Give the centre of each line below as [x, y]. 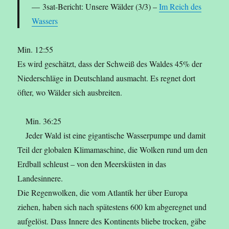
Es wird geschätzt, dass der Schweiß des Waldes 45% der [110, 64]
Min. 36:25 [44, 121]
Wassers [45, 21]
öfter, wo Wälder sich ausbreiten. [70, 93]
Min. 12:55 [36, 50]
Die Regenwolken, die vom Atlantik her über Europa [103, 193]
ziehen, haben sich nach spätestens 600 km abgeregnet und [112, 207]
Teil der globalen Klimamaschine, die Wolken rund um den [113, 150]
